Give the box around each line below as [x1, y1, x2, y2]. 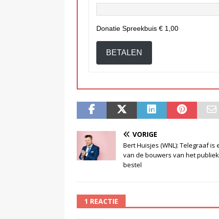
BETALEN [106, 48, 142, 57]
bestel [123, 160, 142, 170]
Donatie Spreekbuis [96, 24, 159, 33]
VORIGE [132, 130, 157, 139]
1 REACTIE [84, 197, 118, 206]
